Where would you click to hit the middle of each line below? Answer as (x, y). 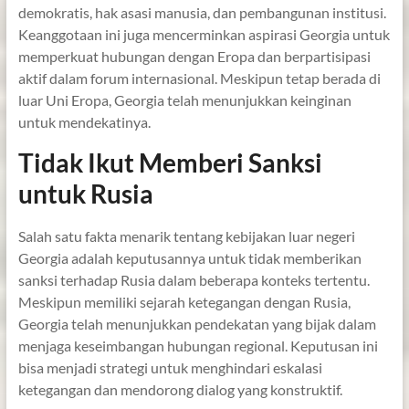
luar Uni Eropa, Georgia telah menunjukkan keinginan (184, 100)
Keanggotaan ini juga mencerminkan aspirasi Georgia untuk (204, 34)
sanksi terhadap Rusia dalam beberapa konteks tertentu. (194, 279)
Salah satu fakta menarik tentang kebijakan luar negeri (186, 236)
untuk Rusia (85, 193)
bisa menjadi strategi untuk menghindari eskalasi (170, 367)
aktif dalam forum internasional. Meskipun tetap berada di (199, 78)
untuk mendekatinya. (84, 121)
